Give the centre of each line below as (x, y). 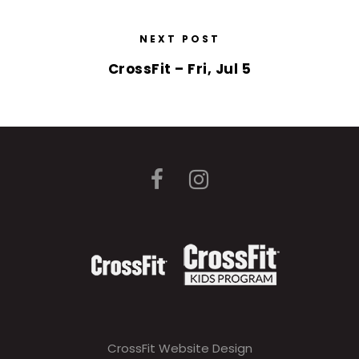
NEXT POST (179, 39)
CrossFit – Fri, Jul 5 (179, 69)
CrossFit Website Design (179, 348)
